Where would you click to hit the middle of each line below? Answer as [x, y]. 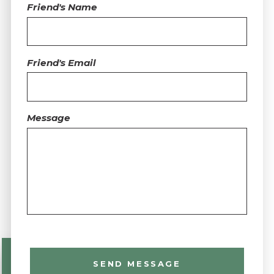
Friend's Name [62, 7]
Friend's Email [61, 62]
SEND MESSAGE [137, 263]
